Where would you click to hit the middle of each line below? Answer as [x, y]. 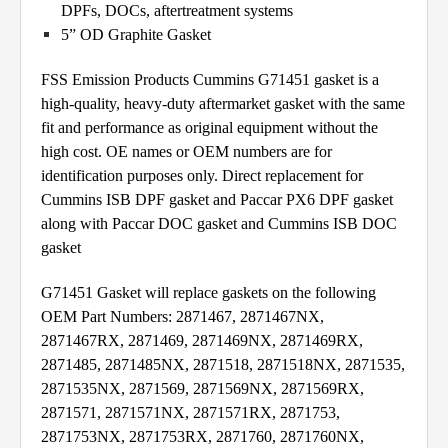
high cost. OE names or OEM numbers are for [186, 152]
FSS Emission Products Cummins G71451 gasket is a [210, 80]
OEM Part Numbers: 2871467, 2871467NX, [182, 317]
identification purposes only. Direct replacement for [202, 176]
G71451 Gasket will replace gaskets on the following [208, 293]
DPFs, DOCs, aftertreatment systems [177, 11]
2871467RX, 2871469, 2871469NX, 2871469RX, [202, 341]
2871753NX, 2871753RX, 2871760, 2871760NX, [202, 437]
